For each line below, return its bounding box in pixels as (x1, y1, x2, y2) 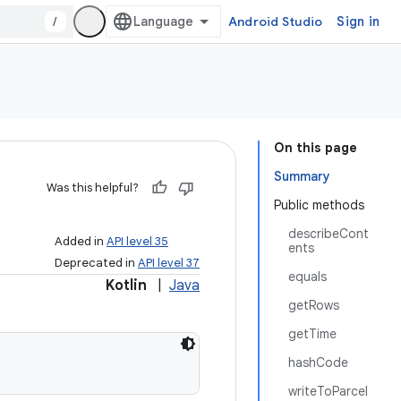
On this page (274, 140, 357, 156)
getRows (288, 297, 339, 313)
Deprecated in (55, 255, 138, 270)
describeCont (288, 226, 369, 242)
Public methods (274, 197, 364, 213)
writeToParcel (288, 383, 368, 399)
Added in (55, 234, 107, 249)
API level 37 (138, 255, 200, 270)
